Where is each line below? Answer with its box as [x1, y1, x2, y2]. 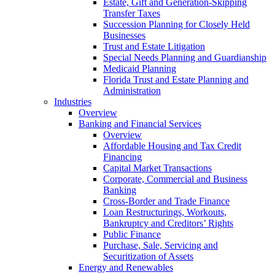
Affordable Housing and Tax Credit [103, 141, 241, 151]
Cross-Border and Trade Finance [103, 196, 230, 206]
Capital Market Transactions [103, 163, 212, 173]
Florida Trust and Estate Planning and [103, 74, 249, 85]
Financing [103, 152, 142, 162]
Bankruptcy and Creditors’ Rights [103, 218, 233, 228]
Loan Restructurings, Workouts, [103, 207, 227, 217]
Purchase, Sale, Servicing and [103, 240, 218, 250]
